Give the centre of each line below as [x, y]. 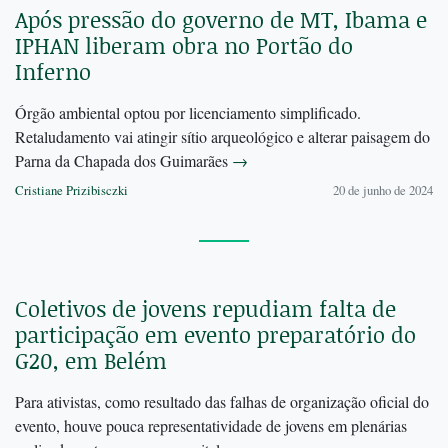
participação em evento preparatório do [215, 335]
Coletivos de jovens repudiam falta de [205, 309]
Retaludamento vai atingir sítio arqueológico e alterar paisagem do [222, 137]
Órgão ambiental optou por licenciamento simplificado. [188, 113]
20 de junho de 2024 [383, 190]
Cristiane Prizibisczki [71, 190]
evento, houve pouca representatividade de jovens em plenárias [211, 426]
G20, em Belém [91, 361]
